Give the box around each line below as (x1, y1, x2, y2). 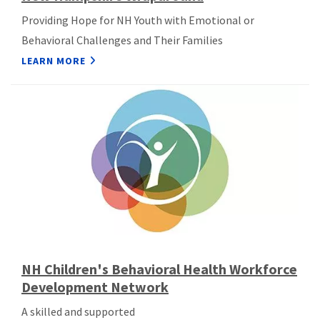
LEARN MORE (21, 54, 86, 67)
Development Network (21, 278, 169, 296)
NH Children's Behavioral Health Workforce (21, 260, 297, 279)
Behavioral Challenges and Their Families (21, 32, 223, 47)
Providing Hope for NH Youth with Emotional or (21, 12, 254, 27)
